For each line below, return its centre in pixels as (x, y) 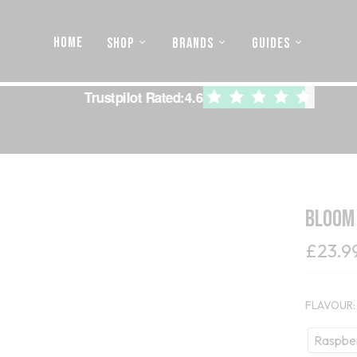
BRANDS (192, 43)
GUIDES (271, 43)
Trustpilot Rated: (133, 98)
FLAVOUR (330, 306)
